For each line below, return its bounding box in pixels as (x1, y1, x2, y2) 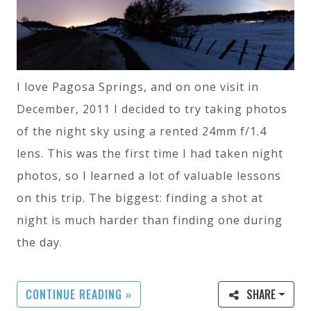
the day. (17, 234, 62, 250)
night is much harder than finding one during (17, 212, 283, 228)
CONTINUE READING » (26, 285, 132, 303)
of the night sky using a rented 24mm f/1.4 (17, 123, 267, 139)
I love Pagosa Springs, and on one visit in (17, 78, 259, 94)
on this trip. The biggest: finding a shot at (17, 190, 263, 205)
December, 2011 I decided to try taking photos (17, 101, 287, 117)
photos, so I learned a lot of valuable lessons (17, 167, 281, 183)
